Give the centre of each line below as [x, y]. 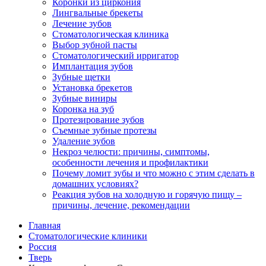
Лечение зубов [82, 23]
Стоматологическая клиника [110, 34]
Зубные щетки [81, 77]
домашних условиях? [95, 184]
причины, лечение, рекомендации [121, 205]
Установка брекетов [92, 88]
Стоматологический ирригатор [115, 56]
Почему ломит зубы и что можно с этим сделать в [153, 173]
